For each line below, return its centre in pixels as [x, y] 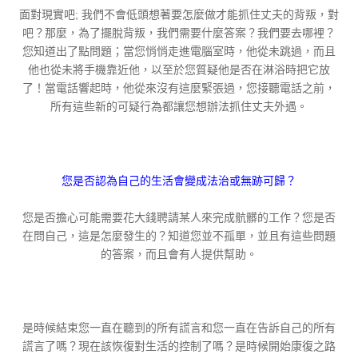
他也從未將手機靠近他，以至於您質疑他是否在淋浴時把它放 [179, 69]
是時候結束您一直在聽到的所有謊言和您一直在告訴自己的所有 [179, 327]
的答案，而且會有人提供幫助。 [179, 254]
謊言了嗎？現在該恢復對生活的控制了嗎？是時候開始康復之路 [179, 346]
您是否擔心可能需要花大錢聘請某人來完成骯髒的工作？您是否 [179, 217]
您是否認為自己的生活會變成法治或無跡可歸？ [179, 180]
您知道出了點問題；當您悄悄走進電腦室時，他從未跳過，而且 [179, 51]
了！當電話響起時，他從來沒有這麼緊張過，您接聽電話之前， [179, 88]
